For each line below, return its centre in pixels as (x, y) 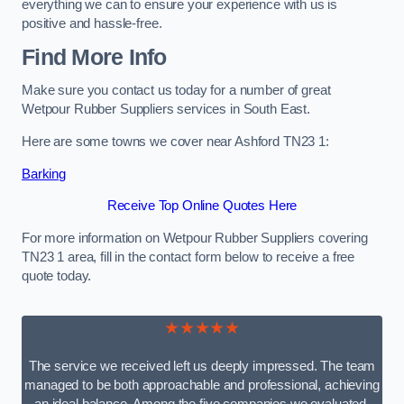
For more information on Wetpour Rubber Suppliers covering (195, 238)
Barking (44, 174)
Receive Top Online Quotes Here (202, 206)
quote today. (57, 275)
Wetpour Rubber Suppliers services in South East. (166, 110)
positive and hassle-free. (92, 24)
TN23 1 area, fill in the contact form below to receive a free (188, 257)
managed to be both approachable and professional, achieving (202, 386)
